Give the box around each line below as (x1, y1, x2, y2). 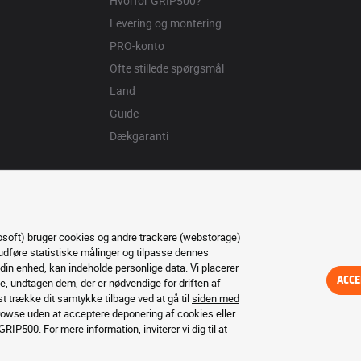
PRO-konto (109, 38, 164, 53)
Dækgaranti (109, 128, 168, 143)
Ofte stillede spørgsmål (109, 60, 224, 76)
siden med (192, 291, 239, 305)
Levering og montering (109, 15, 222, 31)
